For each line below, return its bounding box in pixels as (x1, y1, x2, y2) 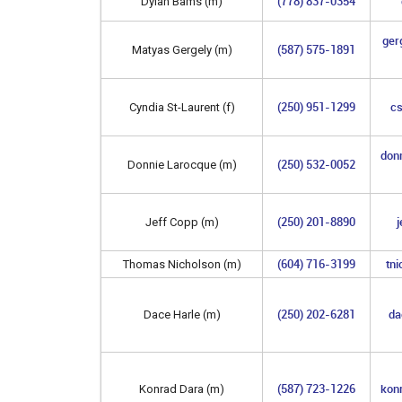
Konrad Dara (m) (139, 381, 224, 396)
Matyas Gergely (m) (131, 42, 232, 57)
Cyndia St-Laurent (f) (128, 100, 235, 114)
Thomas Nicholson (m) (122, 257, 241, 271)
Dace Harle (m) (143, 307, 221, 321)
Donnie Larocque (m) (127, 157, 237, 171)
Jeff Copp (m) (144, 214, 219, 229)
